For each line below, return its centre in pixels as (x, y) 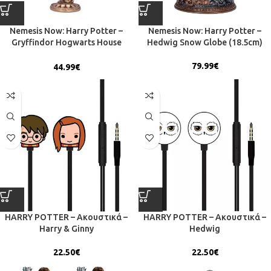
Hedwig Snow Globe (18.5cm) (205, 43)
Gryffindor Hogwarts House (66, 43)
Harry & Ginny (66, 228)
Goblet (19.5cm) (66, 54)
